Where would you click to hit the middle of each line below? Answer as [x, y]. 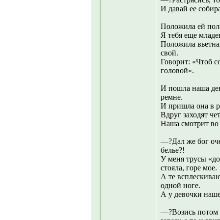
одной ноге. [180, 185]
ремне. [172, 97]
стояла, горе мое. [189, 168]
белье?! [173, 150]
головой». [177, 70]
